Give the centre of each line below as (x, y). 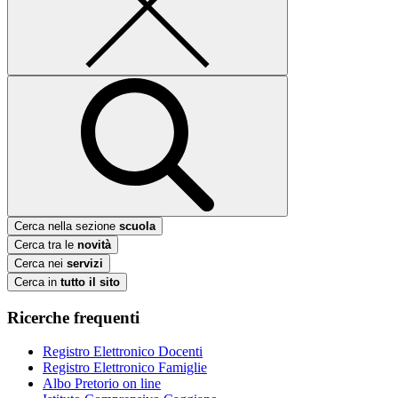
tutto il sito (90, 282)
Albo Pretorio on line (102, 384)
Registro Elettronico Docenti (123, 352)
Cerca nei (40, 263)
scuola (137, 226)
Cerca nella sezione (67, 226)
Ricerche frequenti (73, 317)
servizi (85, 263)
